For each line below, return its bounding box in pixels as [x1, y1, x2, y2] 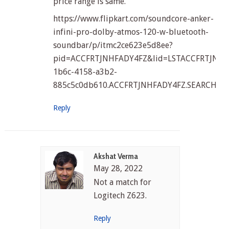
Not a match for [94, 177, 152, 188]
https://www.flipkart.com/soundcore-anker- [53, 14, 214, 24]
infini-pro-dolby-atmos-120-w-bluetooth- [53, 27, 209, 37]
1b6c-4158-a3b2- [53, 67, 117, 77]
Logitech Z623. [94, 191, 147, 201]
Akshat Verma [94, 151, 139, 162]
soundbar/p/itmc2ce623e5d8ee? [53, 40, 173, 51]
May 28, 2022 [94, 164, 143, 174]
